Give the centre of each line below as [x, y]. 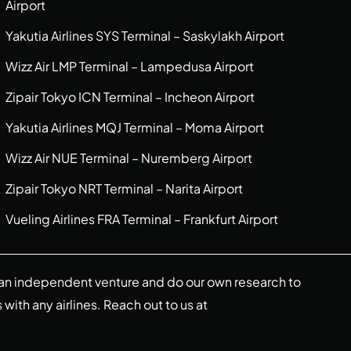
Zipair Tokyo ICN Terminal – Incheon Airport [130, 97]
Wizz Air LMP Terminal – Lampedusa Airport [129, 66]
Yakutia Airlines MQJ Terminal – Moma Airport [134, 127]
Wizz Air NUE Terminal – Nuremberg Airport [128, 158]
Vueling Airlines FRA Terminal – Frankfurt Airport [141, 219]
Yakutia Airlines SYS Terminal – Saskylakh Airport [145, 36]
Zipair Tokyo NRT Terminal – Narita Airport [124, 188]
